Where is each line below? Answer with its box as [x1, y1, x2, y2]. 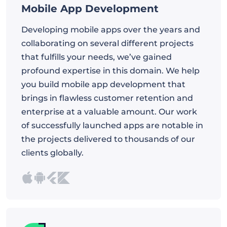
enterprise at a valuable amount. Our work [21, 106, 197, 117]
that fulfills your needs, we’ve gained [21, 52, 172, 62]
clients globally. [21, 147, 84, 158]
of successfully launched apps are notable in [21, 120, 203, 130]
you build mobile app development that [21, 79, 185, 89]
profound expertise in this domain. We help [21, 65, 200, 75]
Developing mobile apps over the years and [21, 24, 200, 34]
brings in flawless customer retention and [21, 93, 193, 103]
